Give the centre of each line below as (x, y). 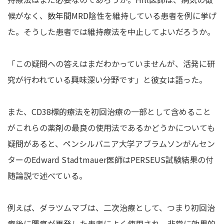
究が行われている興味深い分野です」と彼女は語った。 (107, 79)
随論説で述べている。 (47, 175)
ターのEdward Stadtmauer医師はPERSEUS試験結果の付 (110, 159)
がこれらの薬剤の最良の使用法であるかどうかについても (111, 127)
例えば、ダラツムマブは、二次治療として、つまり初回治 (111, 207)
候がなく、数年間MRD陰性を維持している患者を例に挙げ (112, 15)
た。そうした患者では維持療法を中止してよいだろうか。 (111, 31)
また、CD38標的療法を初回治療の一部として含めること (109, 111)
